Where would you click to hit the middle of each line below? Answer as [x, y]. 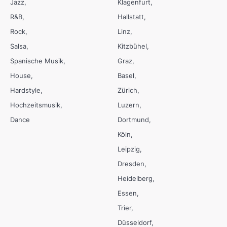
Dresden [131, 164]
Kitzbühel [132, 46]
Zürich [127, 90]
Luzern [128, 105]
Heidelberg [135, 179]
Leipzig [129, 149]
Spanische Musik [37, 61]
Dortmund [133, 120]
